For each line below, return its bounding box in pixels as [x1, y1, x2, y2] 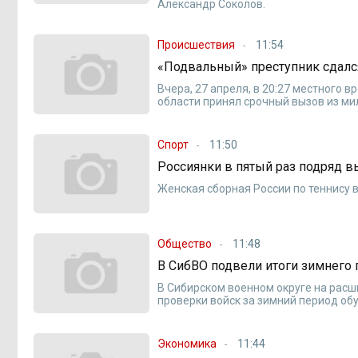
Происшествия [157, 38, 236, 52]
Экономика [157, 336, 217, 350]
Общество [157, 237, 213, 251]
